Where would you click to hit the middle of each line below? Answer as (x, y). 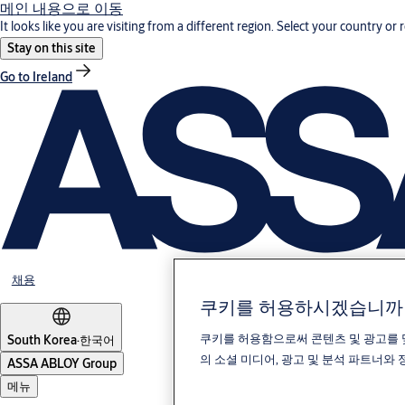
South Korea (42, 340)
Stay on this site (52, 48)
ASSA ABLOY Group (62, 364)
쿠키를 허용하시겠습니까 (301, 307)
